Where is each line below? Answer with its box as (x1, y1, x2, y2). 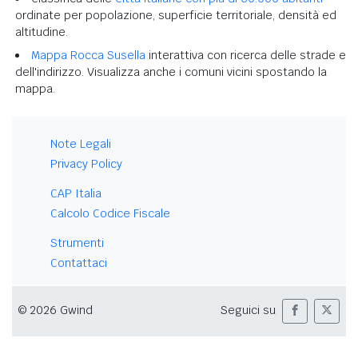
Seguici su (221, 303, 276, 318)
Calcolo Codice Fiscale (50, 205, 170, 221)
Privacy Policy (50, 156, 122, 171)
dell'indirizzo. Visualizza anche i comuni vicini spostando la (15, 64, 327, 79)
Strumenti (50, 235, 104, 250)
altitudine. (15, 24, 68, 39)
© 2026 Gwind (18, 303, 93, 318)
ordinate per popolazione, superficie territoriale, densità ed (15, 7, 336, 22)
